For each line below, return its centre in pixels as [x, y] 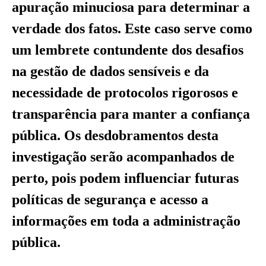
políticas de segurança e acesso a [110, 199]
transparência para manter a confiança [131, 114]
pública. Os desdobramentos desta [115, 135]
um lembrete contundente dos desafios [128, 50]
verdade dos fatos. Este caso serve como [132, 28]
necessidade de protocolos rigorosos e [125, 92]
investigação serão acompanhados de [123, 156]
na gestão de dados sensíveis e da [110, 71]
